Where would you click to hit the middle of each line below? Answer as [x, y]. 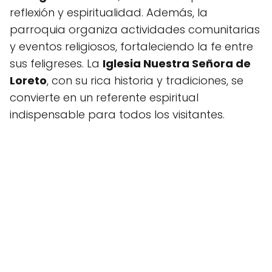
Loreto [28, 80]
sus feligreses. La [56, 63]
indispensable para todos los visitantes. [117, 114]
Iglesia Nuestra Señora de [177, 63]
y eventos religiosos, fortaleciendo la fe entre [131, 46]
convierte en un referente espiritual [104, 97]
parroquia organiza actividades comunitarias [135, 29]
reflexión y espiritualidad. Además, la [109, 12]
